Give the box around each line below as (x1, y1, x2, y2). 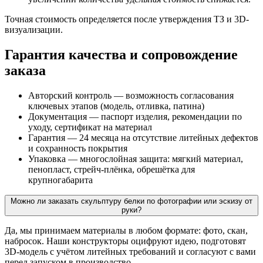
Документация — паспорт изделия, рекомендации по (28, 111, 242, 122)
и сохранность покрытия (28, 143, 127, 153)
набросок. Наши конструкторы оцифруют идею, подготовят (5, 235, 246, 246)
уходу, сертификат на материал (28, 122, 152, 132)
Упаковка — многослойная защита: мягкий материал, (28, 153, 243, 164)
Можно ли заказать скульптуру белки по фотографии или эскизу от (11, 196, 252, 205)
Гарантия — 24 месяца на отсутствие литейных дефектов (28, 132, 258, 143)
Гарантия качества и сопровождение (5, 46, 238, 62)
